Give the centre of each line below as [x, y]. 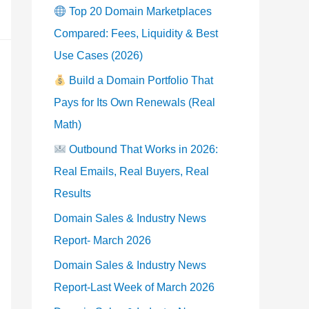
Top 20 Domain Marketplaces [139, 11]
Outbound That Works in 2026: [142, 149]
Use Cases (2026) [98, 56]
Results [72, 193]
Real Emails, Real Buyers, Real [131, 171]
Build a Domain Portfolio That [140, 80]
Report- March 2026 [102, 240]
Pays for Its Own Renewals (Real [134, 102]
